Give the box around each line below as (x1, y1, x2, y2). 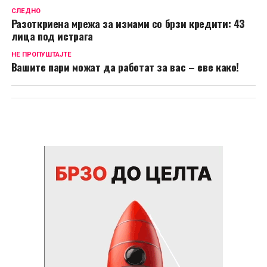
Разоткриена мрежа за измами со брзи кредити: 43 (11, 15, 245, 31)
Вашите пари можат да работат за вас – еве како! (11, 58, 240, 74)
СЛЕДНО (11, 7, 41, 15)
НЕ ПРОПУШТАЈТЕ (11, 50, 72, 58)
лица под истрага (11, 27, 94, 44)
